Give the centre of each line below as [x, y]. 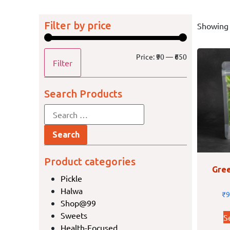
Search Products [83, 93]
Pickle [72, 178]
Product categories [90, 161]
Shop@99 [79, 203]
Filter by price [78, 25]
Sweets [74, 215]
